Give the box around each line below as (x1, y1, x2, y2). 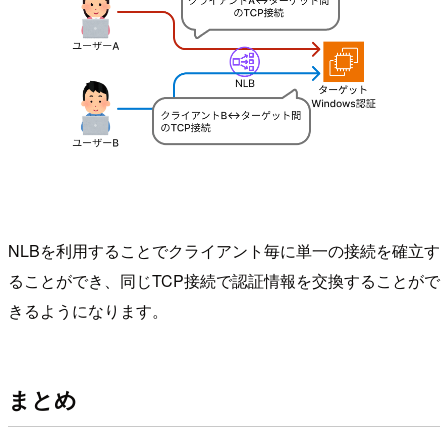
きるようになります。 (8, 299, 168, 323)
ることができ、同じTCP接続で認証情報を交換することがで (8, 269, 440, 293)
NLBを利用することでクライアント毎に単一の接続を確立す (8, 239, 440, 263)
